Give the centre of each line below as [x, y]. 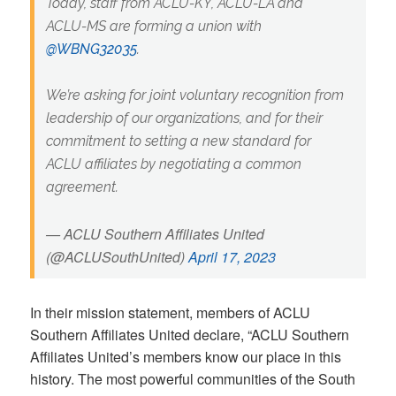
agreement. [82, 187]
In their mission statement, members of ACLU [171, 313]
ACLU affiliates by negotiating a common [173, 164]
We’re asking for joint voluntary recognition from [194, 95]
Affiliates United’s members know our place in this [186, 357]
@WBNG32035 [91, 49]
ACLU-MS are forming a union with [153, 27]
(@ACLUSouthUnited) [117, 256]
